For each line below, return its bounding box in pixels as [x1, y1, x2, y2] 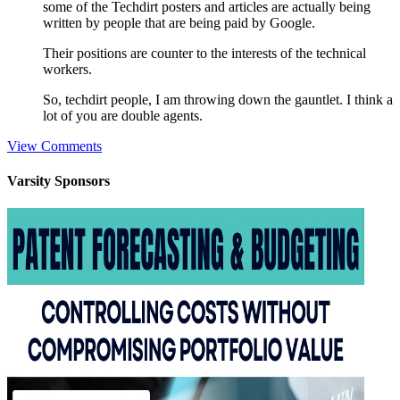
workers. [43, 61, 92, 77]
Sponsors [51, 173, 110, 189]
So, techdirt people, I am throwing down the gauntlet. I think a [43, 91, 393, 107]
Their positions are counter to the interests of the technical [43, 45, 366, 61]
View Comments [7, 137, 102, 154]
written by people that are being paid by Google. [43, 14, 315, 30]
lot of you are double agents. [43, 107, 203, 123]
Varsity [7, 173, 51, 189]
